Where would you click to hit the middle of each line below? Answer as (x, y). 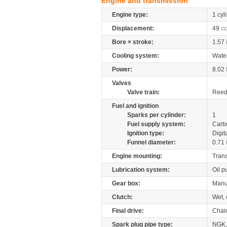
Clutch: (122, 197)
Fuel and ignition (135, 106)
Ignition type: (146, 133)
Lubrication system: (141, 170)
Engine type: (130, 15)
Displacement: (133, 28)
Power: (122, 69)
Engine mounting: (137, 156)
